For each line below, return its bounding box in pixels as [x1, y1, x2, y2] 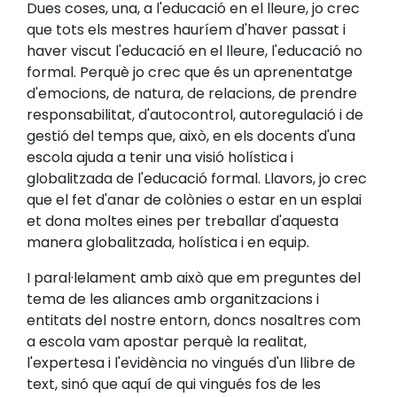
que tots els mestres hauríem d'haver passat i [27, 19, 346, 41]
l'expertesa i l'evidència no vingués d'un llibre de [27, 353, 355, 374]
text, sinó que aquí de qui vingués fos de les [27, 374, 321, 395]
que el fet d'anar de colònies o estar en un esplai [27, 190, 362, 211]
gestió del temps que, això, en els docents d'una [27, 126, 355, 147]
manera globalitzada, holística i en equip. [27, 232, 309, 253]
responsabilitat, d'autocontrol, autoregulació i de [27, 105, 363, 126]
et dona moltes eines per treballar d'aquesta [27, 211, 339, 232]
